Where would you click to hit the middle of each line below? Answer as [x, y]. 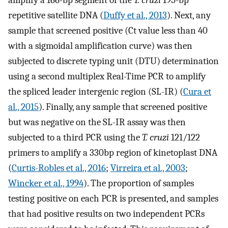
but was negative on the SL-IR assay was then [97, 122]
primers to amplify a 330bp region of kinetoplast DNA [113, 152]
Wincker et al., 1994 [46, 183]
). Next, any [189, 15]
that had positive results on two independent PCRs [106, 213]
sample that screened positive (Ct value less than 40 [108, 30]
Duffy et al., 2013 [135, 15]
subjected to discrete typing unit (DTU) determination [113, 61]
